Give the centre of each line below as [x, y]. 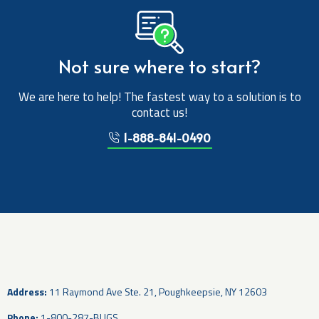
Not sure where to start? [159, 66]
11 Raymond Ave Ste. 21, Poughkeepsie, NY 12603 [158, 292]
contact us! [159, 113]
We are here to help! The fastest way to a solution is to [159, 97]
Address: [27, 292]
